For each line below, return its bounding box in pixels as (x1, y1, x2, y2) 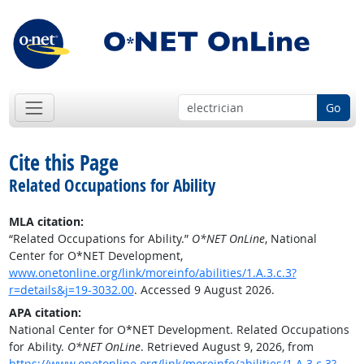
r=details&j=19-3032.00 (8, 282, 134, 298)
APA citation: (8, 305, 81, 321)
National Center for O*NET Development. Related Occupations (8, 322, 349, 338)
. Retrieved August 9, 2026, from (140, 339, 314, 355)
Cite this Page (8, 148, 119, 178)
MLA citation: (8, 214, 84, 230)
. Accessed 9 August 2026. (133, 282, 275, 298)
